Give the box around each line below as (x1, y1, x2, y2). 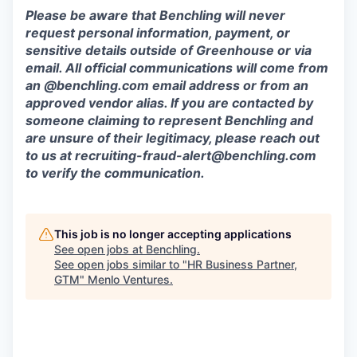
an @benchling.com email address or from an (25, 77, 308, 93)
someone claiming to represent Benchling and (25, 112, 313, 128)
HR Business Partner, (187, 257, 297, 271)
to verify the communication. (25, 165, 205, 181)
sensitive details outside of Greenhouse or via (25, 42, 312, 58)
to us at (25, 147, 75, 163)
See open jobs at (54, 242, 146, 256)
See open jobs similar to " (54, 257, 187, 271)
